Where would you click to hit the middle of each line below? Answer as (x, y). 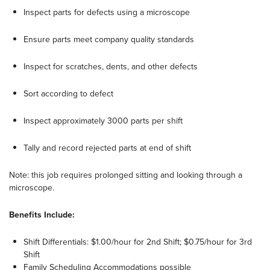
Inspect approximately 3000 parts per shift (103, 121)
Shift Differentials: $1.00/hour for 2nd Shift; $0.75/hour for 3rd (138, 242)
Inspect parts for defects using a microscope (107, 12)
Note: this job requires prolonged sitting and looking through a (126, 175)
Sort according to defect (68, 93)
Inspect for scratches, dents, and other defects (111, 66)
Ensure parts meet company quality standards (109, 39)
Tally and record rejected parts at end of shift (107, 148)
